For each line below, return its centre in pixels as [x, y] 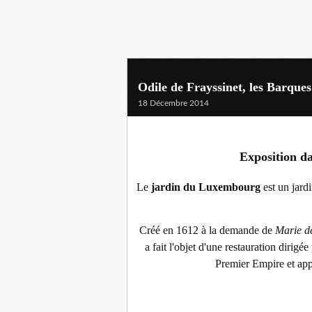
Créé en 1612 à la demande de [207, 231]
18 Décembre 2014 [173, 103]
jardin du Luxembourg [206, 187]
